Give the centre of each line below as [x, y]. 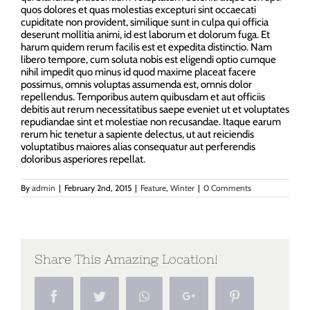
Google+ [216, 295]
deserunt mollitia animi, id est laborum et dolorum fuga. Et [145, 34]
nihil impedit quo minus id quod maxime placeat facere [138, 72]
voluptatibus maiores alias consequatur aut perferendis [138, 146]
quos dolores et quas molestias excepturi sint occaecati [138, 9]
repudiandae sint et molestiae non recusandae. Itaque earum [151, 121]
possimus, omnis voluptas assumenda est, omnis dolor [136, 84]
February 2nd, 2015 [98, 188]
